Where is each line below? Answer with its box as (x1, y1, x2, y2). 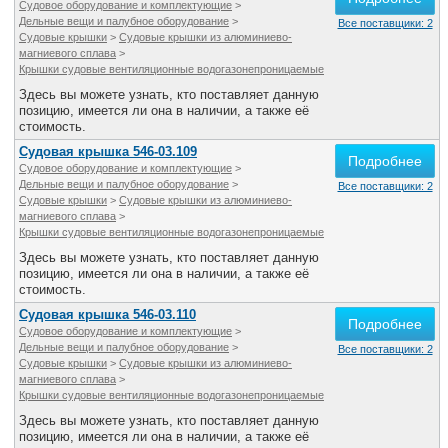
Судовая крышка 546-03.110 (19, 307, 196, 322)
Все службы (241, 4, 330, 21)
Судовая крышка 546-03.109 (19, 144, 197, 159)
